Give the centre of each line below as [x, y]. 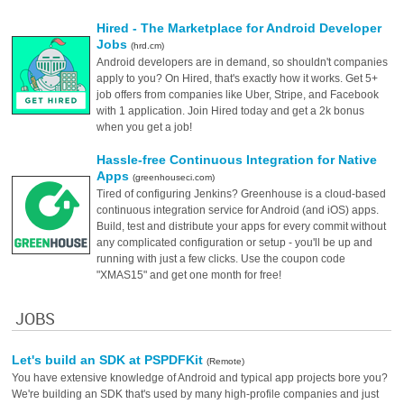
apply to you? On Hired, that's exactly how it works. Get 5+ [238, 78]
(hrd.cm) [148, 46]
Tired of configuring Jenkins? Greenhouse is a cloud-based [242, 194]
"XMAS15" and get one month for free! [189, 275]
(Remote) [226, 361]
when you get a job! [145, 127]
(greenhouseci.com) [174, 177]
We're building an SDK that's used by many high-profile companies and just [196, 394]
